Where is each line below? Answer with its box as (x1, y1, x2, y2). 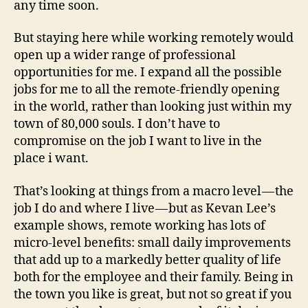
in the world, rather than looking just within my (14, 99, 291, 115)
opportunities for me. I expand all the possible (14, 65, 282, 81)
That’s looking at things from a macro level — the (14, 183, 294, 199)
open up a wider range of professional (14, 47, 236, 64)
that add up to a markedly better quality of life (14, 252, 281, 268)
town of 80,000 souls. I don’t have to (14, 116, 220, 133)
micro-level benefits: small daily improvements (14, 234, 291, 251)
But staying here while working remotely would (14, 30, 294, 47)
